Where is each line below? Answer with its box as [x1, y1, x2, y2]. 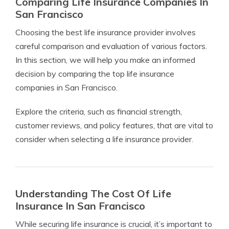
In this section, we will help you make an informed [15, 55, 195, 65]
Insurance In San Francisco [15, 199, 145, 213]
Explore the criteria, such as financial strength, [15, 106, 182, 117]
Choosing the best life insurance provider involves [15, 27, 196, 38]
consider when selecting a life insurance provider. [15, 134, 193, 145]
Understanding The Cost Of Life [15, 187, 171, 200]
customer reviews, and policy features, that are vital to [15, 120, 213, 131]
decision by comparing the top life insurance [15, 68, 174, 79]
